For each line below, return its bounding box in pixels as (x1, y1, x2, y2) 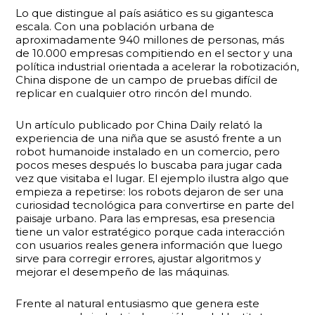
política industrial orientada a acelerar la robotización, (15, 60, 300, 73)
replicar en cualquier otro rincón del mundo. (15, 86, 255, 100)
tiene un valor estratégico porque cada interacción (15, 225, 285, 238)
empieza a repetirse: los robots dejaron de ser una (15, 185, 284, 198)
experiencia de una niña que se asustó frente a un (15, 131, 282, 145)
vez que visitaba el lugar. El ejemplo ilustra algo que (15, 172, 290, 185)
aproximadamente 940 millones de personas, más (15, 33, 285, 46)
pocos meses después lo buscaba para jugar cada (15, 158, 283, 172)
